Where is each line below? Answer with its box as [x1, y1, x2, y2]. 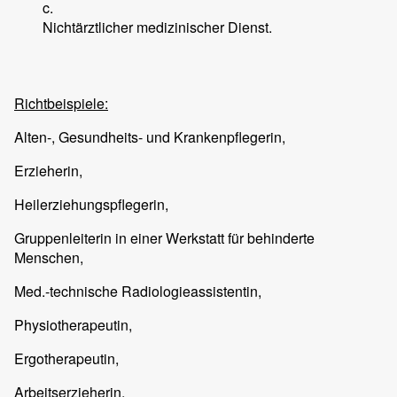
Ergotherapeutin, [14, 347, 119, 369]
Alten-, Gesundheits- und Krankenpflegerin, [14, 126, 285, 147]
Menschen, [14, 246, 83, 268]
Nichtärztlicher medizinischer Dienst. [43, 16, 272, 37]
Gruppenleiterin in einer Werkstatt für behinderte [14, 227, 315, 248]
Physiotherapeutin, [14, 314, 132, 335]
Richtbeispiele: [14, 92, 108, 113]
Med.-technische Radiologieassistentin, [14, 280, 261, 301]
